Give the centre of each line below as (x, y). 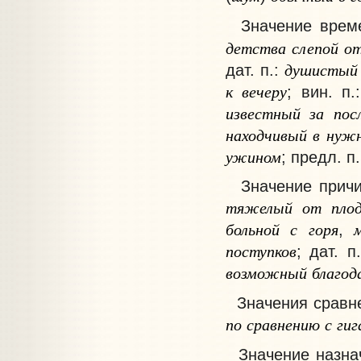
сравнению (283, 324)
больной (252, 229)
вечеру (265, 91)
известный (263, 112)
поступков (261, 251)
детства (255, 47)
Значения (267, 302)
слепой (315, 47)
